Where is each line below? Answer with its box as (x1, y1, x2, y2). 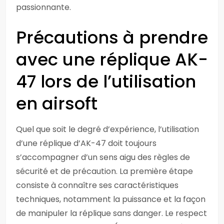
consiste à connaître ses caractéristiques (16, 179, 178, 191)
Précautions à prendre (16, 25, 208, 49)
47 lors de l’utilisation (16, 69, 196, 93)
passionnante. (16, 1, 71, 13)
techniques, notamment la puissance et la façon (16, 193, 205, 205)
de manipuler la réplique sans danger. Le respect (16, 207, 207, 219)
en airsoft (16, 91, 97, 115)
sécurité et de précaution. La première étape (16, 165, 193, 177)
